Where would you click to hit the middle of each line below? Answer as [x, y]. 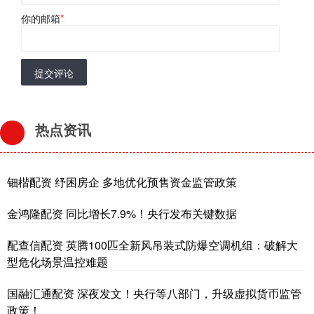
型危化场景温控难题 [57, 262]
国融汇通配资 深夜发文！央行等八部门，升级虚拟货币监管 [154, 294]
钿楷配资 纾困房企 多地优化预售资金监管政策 [122, 182]
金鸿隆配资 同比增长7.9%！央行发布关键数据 [122, 214]
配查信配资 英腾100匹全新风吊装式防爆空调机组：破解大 [152, 245]
